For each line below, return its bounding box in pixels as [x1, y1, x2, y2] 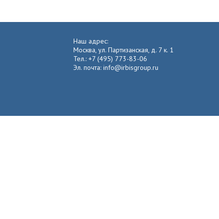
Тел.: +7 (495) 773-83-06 [73, 54, 147, 63]
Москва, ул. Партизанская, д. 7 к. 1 [73, 45, 174, 54]
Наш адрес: [73, 37, 108, 45]
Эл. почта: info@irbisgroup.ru [73, 63, 158, 72]
